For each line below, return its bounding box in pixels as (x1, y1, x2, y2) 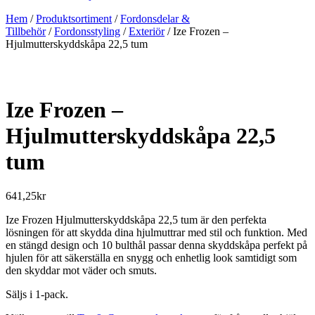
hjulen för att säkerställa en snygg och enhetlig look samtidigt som (6, 252, 297, 264)
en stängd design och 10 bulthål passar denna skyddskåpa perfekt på (6, 239, 307, 252)
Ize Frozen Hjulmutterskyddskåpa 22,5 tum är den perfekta (6, 214, 266, 226)
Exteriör (129, 25, 165, 37)
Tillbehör (6, 25, 46, 37)
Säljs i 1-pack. (6, 288, 68, 301)
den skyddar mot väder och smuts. (6, 264, 157, 277)
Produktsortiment (36, 13, 112, 25)
